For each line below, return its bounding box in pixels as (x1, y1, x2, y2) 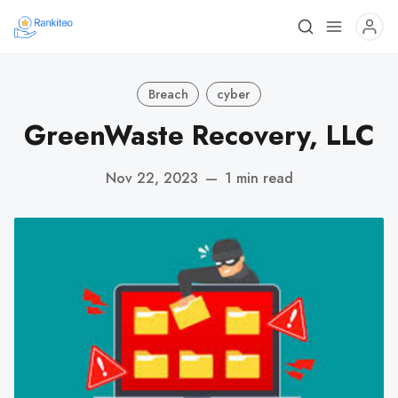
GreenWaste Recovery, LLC (24, 115, 374, 155)
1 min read (224, 167, 293, 188)
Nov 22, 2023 (105, 167, 198, 188)
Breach (147, 84, 188, 103)
